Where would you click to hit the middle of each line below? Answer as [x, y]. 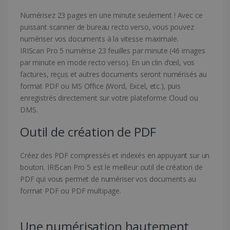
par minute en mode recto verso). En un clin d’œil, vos [108, 63]
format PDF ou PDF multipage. [71, 191]
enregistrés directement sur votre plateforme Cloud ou [109, 98]
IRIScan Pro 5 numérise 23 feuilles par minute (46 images [113, 51]
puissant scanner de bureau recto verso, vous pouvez [107, 27]
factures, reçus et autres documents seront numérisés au [114, 74]
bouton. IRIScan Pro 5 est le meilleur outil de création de [111, 167]
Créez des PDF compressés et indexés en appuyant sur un [115, 156]
